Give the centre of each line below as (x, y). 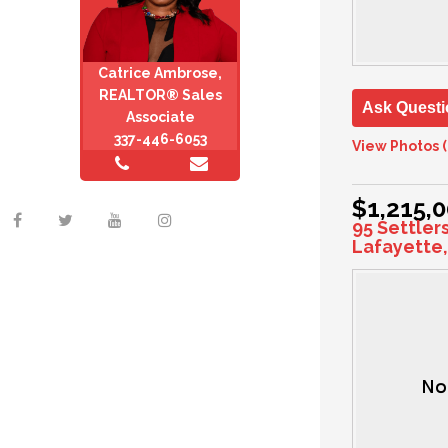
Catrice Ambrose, (160, 73)
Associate (160, 117)
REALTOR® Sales (160, 95)
